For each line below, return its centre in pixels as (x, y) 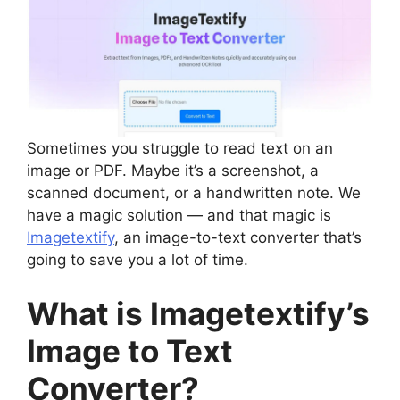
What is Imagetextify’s (198, 313)
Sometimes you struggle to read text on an (180, 149)
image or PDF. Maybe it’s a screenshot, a (173, 171)
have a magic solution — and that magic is (179, 216)
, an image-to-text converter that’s (238, 238)
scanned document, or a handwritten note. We (194, 193)
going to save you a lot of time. (137, 260)
